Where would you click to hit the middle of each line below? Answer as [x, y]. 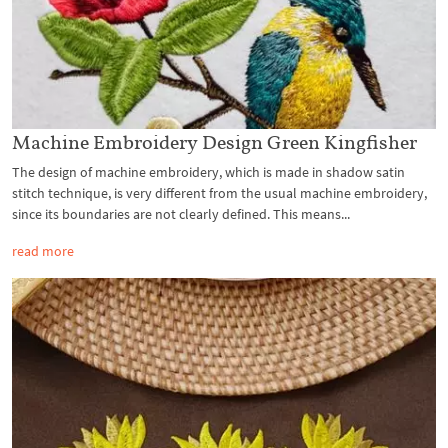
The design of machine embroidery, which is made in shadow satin [208, 172]
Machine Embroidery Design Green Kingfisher [214, 142]
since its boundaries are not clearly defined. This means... [181, 214]
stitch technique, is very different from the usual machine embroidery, [219, 193]
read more [43, 251]
